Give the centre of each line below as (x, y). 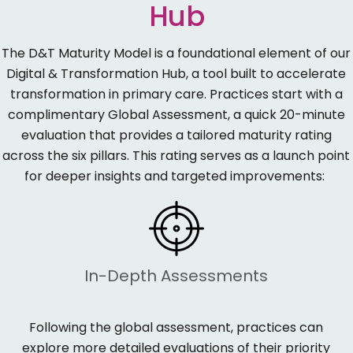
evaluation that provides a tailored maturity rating (176, 136)
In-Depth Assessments (176, 275)
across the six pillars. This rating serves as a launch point (176, 156)
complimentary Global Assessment (117, 115)
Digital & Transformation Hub (97, 74)
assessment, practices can (240, 327)
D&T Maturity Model (90, 54)
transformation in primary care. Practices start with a (176, 95)
